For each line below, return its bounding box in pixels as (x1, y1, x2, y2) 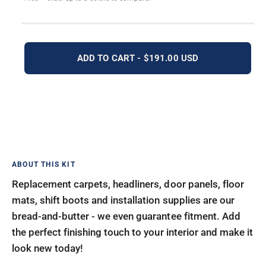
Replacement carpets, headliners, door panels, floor (12, 178, 244, 190)
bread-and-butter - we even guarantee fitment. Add (12, 210, 240, 222)
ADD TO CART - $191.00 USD (77, 53, 199, 64)
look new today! (12, 242, 84, 254)
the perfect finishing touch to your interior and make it (12, 226, 253, 238)
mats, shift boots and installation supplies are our (12, 194, 235, 206)
